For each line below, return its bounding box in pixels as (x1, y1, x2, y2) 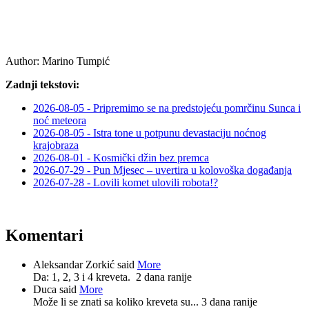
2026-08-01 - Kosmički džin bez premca (33, 151, 209, 163)
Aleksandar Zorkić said (33, 258, 137, 270)
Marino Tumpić (39, 54, 110, 67)
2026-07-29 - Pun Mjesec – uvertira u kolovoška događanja (33, 163, 292, 176)
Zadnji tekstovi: (6, 78, 79, 90)
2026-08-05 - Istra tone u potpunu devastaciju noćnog (33, 126, 266, 139)
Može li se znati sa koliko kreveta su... (33, 295, 201, 308)
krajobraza (33, 139, 79, 151)
